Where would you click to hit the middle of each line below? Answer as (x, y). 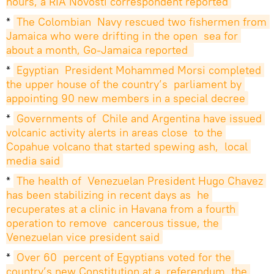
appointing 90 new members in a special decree (126, 98)
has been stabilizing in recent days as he (108, 195)
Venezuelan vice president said (83, 237)
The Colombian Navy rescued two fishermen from (142, 22)
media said (33, 161)
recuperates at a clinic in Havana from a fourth (121, 209)
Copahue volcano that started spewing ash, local (127, 147)
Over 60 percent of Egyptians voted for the (124, 257)
